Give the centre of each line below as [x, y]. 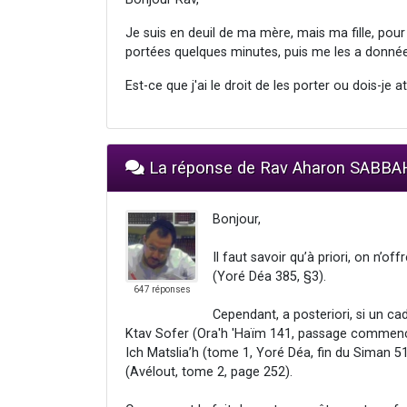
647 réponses [162, 289]
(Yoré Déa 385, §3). [269, 276]
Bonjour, [237, 219]
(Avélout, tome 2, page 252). [209, 372]
